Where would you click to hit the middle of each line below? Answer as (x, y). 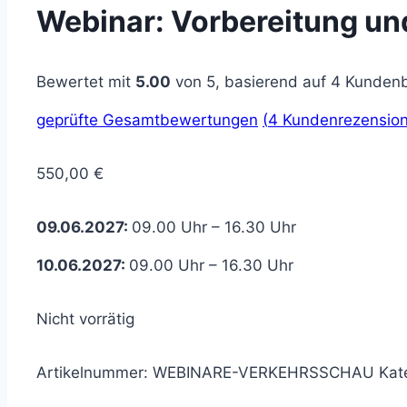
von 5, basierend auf (251, 82)
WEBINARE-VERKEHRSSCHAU (263, 373)
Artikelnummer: (94, 373)
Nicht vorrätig (85, 319)
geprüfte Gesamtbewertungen (147, 120)
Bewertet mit (86, 82)
